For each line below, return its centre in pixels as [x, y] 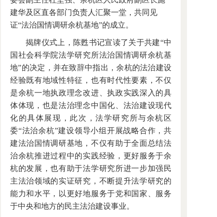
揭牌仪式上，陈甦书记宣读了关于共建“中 [99, 42]
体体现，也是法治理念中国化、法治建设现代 [91, 105]
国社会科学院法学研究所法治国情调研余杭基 [91, 55]
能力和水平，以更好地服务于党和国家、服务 [91, 194]
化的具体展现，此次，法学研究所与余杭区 [91, 118]
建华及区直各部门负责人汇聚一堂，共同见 [84, 12]
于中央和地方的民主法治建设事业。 [72, 206]
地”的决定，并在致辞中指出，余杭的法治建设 [91, 68]
